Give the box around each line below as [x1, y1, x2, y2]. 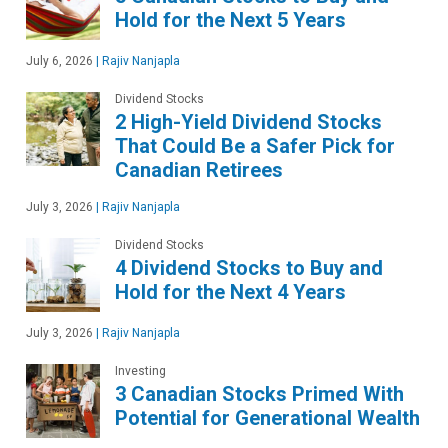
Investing [115, 364, 166, 379]
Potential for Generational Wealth [115, 406, 420, 431]
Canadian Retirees [115, 158, 283, 183]
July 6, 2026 [26, 54, 93, 69]
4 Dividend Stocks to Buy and [115, 256, 383, 281]
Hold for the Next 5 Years [115, 8, 346, 33]
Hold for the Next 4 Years [115, 280, 346, 305]
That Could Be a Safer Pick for [115, 134, 395, 159]
